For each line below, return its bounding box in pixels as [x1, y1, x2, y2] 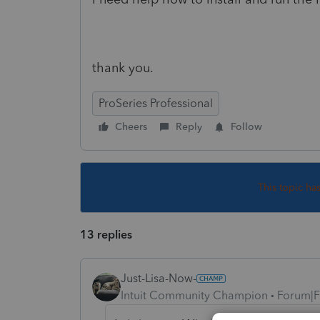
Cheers [115, 120, 147, 133]
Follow [231, 120, 262, 133]
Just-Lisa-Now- [121, 271, 196, 285]
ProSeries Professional [99, 96, 213, 110]
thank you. [92, 59, 154, 76]
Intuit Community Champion [121, 288, 268, 302]
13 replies [80, 227, 132, 241]
